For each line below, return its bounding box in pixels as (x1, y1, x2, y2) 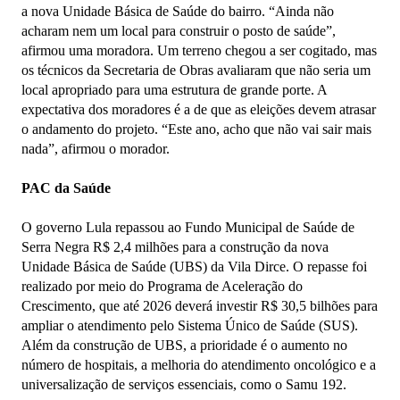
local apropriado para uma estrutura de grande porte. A (21, 82, 327, 98)
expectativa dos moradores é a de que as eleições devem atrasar (21, 102, 376, 118)
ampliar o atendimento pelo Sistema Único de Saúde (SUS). (21, 318, 362, 334)
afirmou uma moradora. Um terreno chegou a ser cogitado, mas (21, 43, 377, 59)
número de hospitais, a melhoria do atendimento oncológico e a (21, 357, 376, 373)
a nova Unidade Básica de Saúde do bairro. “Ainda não (21, 4, 334, 20)
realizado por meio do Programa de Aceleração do (21, 279, 303, 295)
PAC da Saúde (21, 180, 111, 196)
